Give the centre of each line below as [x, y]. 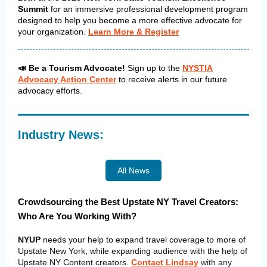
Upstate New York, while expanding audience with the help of [133, 251]
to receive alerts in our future [172, 79]
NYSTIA [198, 68]
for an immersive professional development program [149, 9]
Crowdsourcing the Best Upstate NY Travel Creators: [128, 202]
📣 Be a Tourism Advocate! [73, 68]
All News [133, 170]
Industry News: [61, 135]
